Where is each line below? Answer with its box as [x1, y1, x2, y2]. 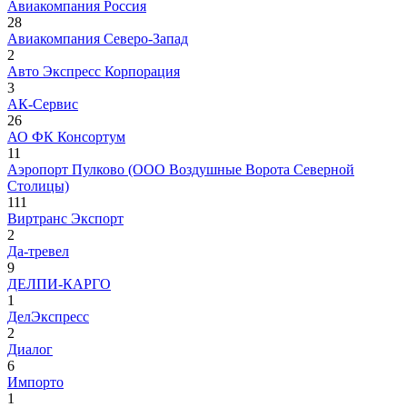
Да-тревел [7, 243, 69, 259]
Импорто [7, 373, 64, 390]
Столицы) [7, 177, 69, 194]
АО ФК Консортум [7, 128, 125, 144]
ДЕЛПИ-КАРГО [7, 275, 111, 292]
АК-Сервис [7, 95, 78, 112]
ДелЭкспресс [7, 308, 89, 324]
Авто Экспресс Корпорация [7, 63, 180, 79]
